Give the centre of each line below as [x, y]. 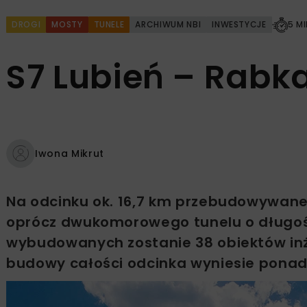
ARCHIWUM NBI [168, 25]
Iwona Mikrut [70, 153]
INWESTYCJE [239, 25]
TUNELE [109, 25]
